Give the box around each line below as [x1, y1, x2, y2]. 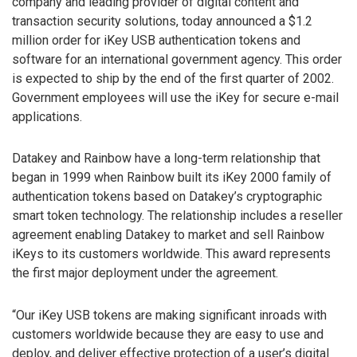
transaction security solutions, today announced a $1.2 [12, 13, 312, 29]
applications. [12, 108, 82, 124]
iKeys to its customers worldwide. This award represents [12, 246, 331, 262]
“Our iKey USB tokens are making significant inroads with [12, 308, 327, 324]
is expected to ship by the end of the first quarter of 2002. [12, 70, 334, 86]
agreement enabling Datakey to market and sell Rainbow [12, 227, 324, 243]
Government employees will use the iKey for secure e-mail [12, 89, 339, 105]
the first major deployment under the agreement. [12, 265, 278, 281]
